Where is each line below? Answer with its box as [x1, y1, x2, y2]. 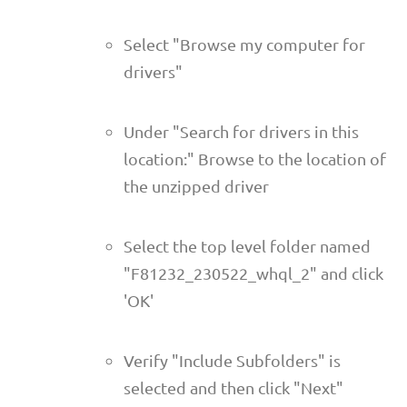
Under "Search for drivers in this [124, 121, 359, 141]
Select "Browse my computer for [124, 34, 365, 54]
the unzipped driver [124, 175, 269, 195]
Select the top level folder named [124, 235, 371, 255]
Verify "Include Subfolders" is [124, 350, 341, 370]
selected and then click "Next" [124, 377, 343, 397]
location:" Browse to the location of [124, 148, 386, 168]
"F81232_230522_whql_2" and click [124, 263, 383, 283]
